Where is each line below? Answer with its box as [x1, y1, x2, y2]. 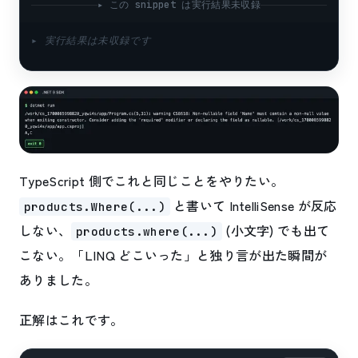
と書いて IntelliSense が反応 [169, 196, 337, 216]
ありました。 [19, 270, 97, 290]
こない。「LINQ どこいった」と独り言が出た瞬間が [19, 245, 328, 265]
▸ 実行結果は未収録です [31, 34, 151, 48]
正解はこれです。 [19, 310, 124, 330]
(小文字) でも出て [221, 221, 330, 241]
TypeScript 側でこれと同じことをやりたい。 [19, 171, 284, 191]
